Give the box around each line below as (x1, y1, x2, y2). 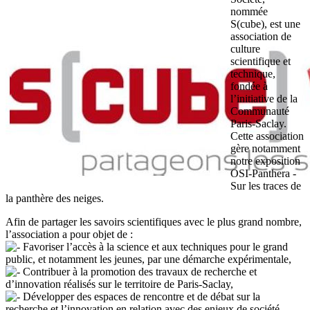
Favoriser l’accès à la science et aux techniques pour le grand (20, 241, 288, 253)
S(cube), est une (230, 18, 300, 30)
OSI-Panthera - (230, 167, 296, 180)
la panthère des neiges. (6, 192, 104, 205)
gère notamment (230, 143, 300, 155)
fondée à (230, 80, 268, 93)
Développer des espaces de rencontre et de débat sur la (20, 291, 260, 303)
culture (230, 43, 260, 55)
